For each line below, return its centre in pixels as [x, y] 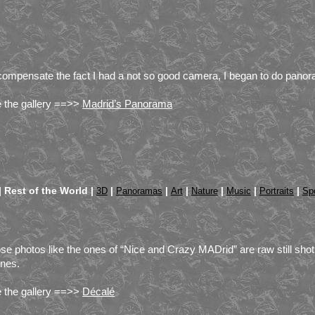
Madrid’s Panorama [128, 103]
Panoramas [139, 191]
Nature [204, 191]
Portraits [276, 191]
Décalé [99, 291]
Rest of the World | [50, 190]
